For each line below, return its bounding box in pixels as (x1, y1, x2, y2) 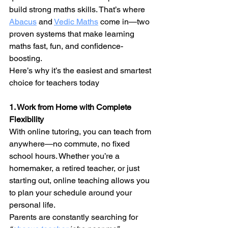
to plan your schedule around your (9, 188, 134, 197)
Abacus (9, 17, 37, 26)
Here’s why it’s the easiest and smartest (9, 66, 153, 75)
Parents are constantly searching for (9, 212, 140, 222)
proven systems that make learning (9, 29, 136, 39)
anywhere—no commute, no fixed (9, 139, 132, 149)
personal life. (9, 200, 55, 210)
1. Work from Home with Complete (9, 102, 133, 112)
